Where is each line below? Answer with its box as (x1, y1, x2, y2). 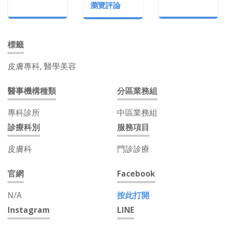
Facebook (117, 168, 155, 180)
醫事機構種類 (8, 85, 56, 97)
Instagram (8, 204, 50, 216)
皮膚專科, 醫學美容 (8, 61, 76, 72)
